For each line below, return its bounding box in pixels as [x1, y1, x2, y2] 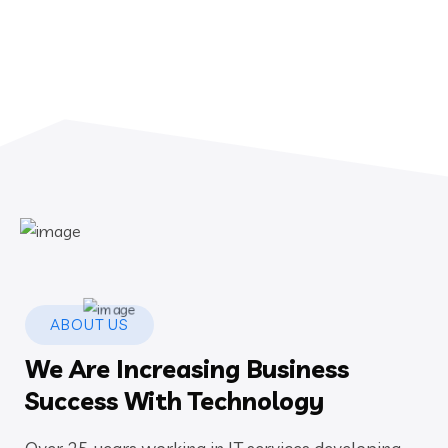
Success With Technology [25, 384, 324, 416]
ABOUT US [50, 314, 129, 334]
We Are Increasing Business [25, 352, 349, 384]
